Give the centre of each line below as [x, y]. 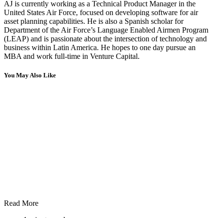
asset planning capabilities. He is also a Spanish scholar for [94, 21]
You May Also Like [30, 75]
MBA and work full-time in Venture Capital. [72, 56]
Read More [21, 203]
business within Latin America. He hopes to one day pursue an [100, 48]
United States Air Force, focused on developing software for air [101, 13]
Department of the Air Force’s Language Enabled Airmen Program [106, 30]
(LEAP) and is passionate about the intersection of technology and [105, 39]
